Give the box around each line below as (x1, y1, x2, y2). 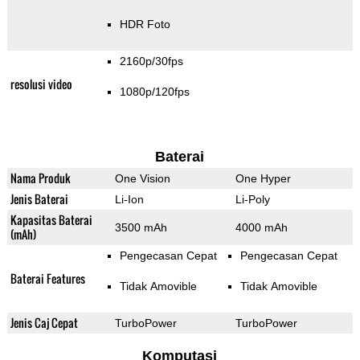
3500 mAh (114, 221, 167, 235)
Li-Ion (114, 193, 144, 207)
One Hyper (235, 172, 291, 186)
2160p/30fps (119, 55, 183, 68)
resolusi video (10, 76, 72, 93)
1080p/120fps (119, 85, 190, 99)
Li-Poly (235, 193, 270, 207)
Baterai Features (10, 270, 85, 288)
